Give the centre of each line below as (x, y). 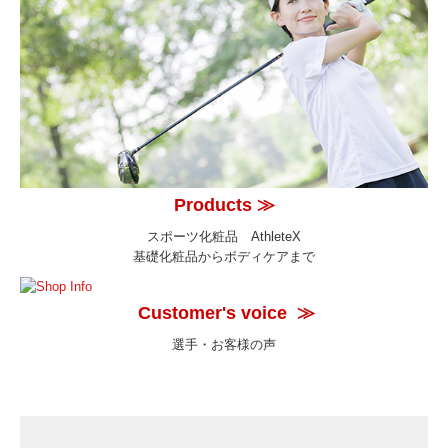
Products (212, 204)
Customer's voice (212, 313)
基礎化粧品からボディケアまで (224, 256)
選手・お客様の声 (224, 345)
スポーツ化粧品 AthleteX (224, 236)
